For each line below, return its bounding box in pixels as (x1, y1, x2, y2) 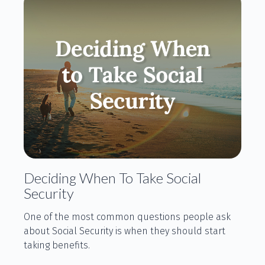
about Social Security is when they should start (24, 225, 225, 237)
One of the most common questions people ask (24, 211, 231, 222)
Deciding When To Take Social (24, 169, 201, 186)
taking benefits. (24, 239, 90, 251)
